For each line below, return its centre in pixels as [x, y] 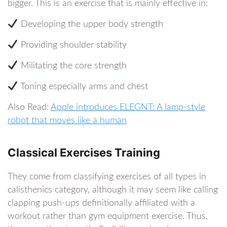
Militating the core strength [72, 66]
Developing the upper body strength [90, 24]
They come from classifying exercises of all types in [107, 177]
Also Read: [29, 107]
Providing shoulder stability [72, 45]
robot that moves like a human [67, 120]
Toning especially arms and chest [83, 86]
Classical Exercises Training [84, 152]
